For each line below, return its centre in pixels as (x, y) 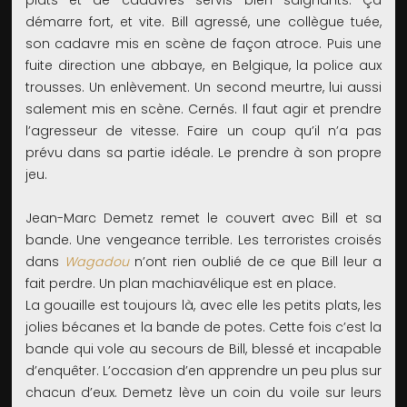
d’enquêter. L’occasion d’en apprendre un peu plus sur (203, 371)
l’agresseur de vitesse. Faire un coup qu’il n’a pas (203, 131)
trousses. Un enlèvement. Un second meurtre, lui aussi (203, 88)
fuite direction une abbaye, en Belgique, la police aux (203, 66)
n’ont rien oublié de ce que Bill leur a (255, 262)
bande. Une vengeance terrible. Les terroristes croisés (203, 240)
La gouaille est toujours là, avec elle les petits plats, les (203, 306)
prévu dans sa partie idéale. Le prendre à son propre (203, 153)
